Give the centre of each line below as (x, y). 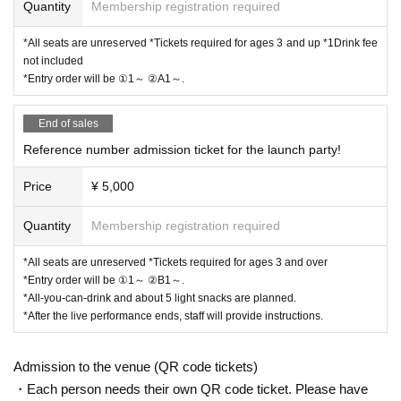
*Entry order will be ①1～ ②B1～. (104, 280)
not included (53, 60)
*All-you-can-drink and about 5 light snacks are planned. (160, 298)
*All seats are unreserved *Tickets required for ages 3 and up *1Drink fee (200, 43)
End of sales (68, 123)
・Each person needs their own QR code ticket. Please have (191, 388)
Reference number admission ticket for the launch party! (182, 149)
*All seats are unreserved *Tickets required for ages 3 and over (175, 262)
